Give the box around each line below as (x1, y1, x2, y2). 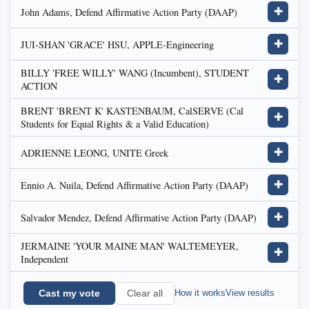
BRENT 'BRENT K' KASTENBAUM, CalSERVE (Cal (21, 104, 243, 117)
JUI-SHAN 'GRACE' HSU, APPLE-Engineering (21, 37, 214, 51)
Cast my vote (39, 288, 100, 299)
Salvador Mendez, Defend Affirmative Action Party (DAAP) (21, 210, 257, 224)
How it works (175, 288, 226, 298)
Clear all (127, 288, 163, 299)
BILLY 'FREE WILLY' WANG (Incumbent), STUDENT (21, 66, 249, 79)
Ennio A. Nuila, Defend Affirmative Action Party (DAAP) (21, 178, 248, 192)
